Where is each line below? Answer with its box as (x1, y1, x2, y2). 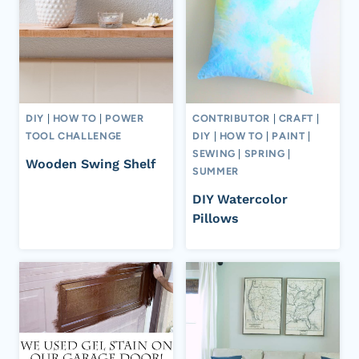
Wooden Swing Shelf (26, 156, 156, 172)
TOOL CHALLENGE (26, 129, 122, 142)
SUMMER (192, 164, 239, 177)
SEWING (192, 147, 236, 159)
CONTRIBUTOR (192, 111, 270, 124)
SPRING (244, 147, 285, 159)
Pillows (192, 211, 239, 227)
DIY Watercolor (192, 192, 288, 208)
